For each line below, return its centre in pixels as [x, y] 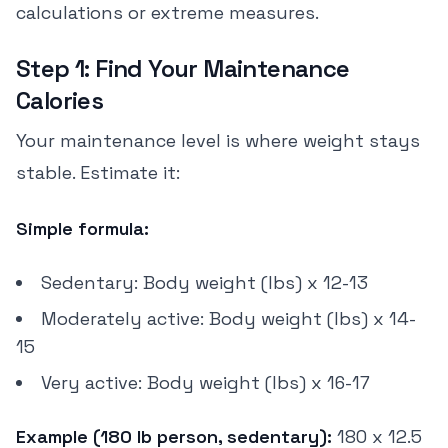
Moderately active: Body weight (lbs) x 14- [228, 318]
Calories [60, 100]
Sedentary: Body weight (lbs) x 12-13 [204, 282]
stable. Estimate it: [98, 172]
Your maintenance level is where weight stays [218, 140]
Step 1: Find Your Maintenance [183, 68]
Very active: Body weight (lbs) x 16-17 [205, 382]
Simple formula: [82, 228]
